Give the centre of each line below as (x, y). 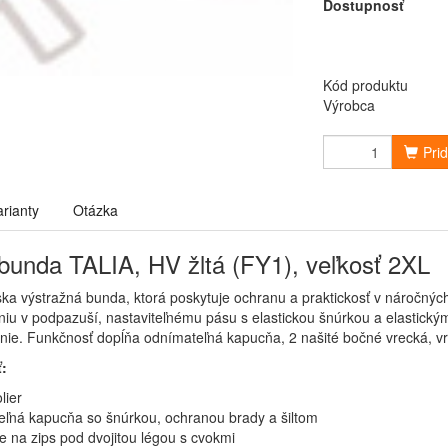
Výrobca (349, 105)
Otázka (95, 210)
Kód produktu (365, 85)
